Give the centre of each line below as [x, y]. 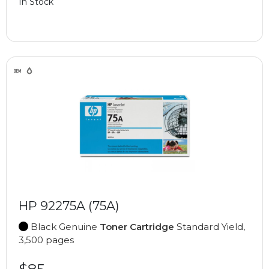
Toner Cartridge [137, 226]
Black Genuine [64, 226]
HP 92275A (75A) [69, 205]
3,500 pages [46, 240]
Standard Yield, [210, 226]
